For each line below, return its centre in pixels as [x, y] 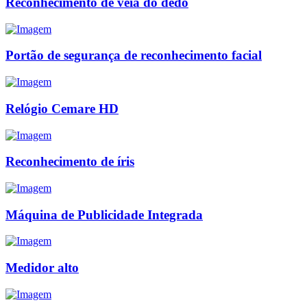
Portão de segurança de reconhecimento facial [134, 56]
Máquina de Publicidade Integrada [104, 214]
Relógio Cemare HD [62, 108]
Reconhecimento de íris [70, 162]
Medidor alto [42, 268]
